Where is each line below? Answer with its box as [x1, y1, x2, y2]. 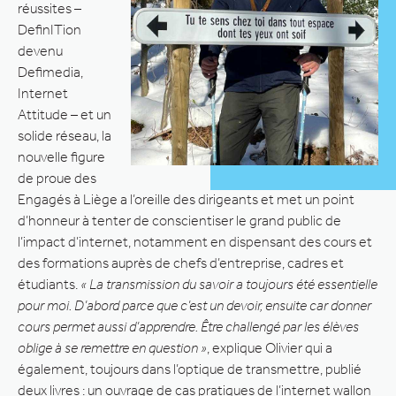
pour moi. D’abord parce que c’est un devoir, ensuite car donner [18, 296, 371, 314]
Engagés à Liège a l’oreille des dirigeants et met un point [18, 190, 354, 208]
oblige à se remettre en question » [18, 339, 207, 356]
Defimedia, [18, 63, 83, 80]
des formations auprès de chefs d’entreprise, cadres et [18, 254, 344, 271]
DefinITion [18, 20, 81, 38]
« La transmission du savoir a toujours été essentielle [80, 275, 377, 293]
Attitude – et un [18, 105, 111, 123]
